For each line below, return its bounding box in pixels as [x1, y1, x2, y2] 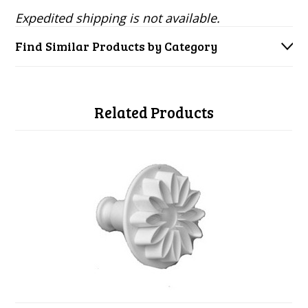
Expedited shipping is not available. [15, 10, 221, 26]
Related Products [94, 102, 214, 122]
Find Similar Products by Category [15, 38, 218, 54]
